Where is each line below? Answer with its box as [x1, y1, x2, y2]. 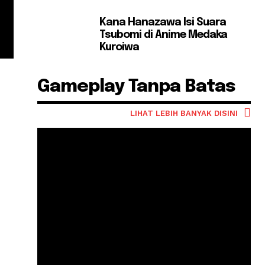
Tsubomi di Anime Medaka [99, 30, 228, 41]
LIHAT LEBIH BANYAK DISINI [130, 108, 238, 118]
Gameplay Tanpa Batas [37, 77, 236, 96]
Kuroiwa [99, 42, 140, 53]
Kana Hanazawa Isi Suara [99, 17, 227, 28]
